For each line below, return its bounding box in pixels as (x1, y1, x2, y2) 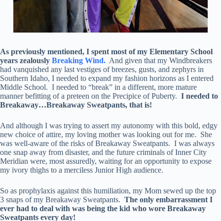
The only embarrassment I (124, 195, 213, 204)
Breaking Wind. (52, 56, 106, 65)
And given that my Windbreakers (106, 56, 212, 65)
